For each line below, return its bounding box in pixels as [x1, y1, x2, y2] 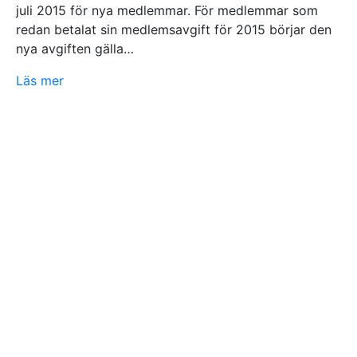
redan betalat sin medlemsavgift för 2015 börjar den [16, 21, 331, 37]
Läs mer [16, 72, 64, 88]
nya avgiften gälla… [16, 40, 134, 57]
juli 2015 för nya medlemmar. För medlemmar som [16, 2, 318, 18]
